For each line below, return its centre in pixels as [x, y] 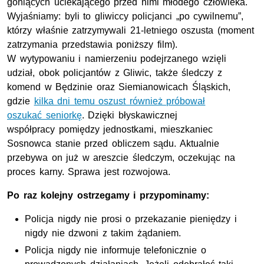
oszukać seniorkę [44, 115]
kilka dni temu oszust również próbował [120, 101]
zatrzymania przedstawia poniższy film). [92, 45]
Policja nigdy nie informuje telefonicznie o [115, 250]
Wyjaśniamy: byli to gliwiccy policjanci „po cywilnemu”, [126, 16]
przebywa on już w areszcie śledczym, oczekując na [121, 158]
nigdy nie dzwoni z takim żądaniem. [103, 233]
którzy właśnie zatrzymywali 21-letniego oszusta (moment [131, 31]
